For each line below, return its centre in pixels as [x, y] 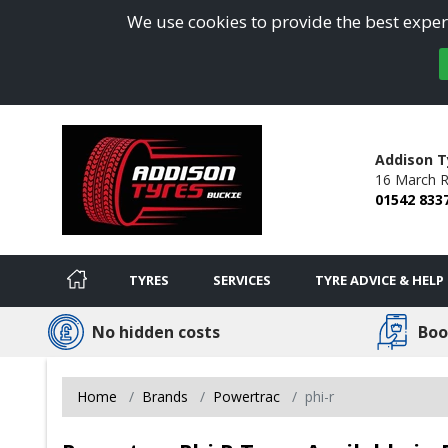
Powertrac [246, 396]
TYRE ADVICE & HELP [379, 279]
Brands [165, 396]
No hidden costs [156, 331]
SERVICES [242, 279]
